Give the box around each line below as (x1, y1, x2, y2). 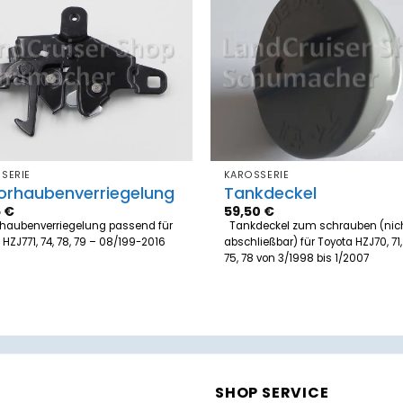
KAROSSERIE (223, 168, 290, 183)
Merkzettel (122, 23, 175, 39)
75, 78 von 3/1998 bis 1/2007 (223, 250, 380, 265)
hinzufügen (118, 36, 180, 51)
